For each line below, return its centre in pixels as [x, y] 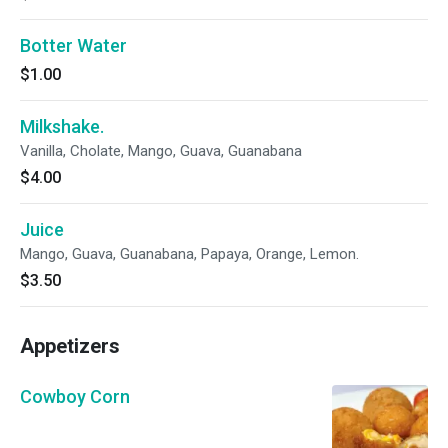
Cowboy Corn [75, 396]
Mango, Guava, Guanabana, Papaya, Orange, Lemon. [189, 254]
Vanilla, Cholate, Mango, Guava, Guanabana [161, 151]
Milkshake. [62, 126]
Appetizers [70, 346]
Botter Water [73, 45]
